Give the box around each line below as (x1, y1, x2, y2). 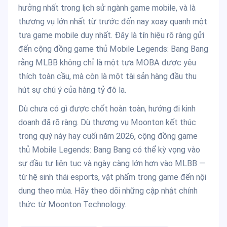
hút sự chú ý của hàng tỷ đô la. (18, 85, 126, 95)
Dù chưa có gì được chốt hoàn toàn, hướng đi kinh (18, 104, 196, 114)
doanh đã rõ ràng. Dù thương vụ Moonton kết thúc (18, 118, 196, 128)
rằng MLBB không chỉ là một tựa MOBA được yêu (18, 58, 196, 68)
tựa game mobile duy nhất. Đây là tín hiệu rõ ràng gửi (18, 30, 204, 41)
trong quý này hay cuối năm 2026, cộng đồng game (18, 131, 198, 141)
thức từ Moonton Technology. (18, 200, 126, 210)
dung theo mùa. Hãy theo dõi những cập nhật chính (18, 186, 198, 196)
